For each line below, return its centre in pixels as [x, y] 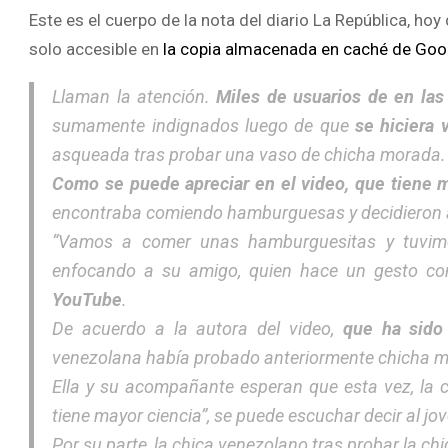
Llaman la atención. [134, 96]
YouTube [87, 299]
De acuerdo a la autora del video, [197, 328]
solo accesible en [96, 48]
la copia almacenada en [253, 48]
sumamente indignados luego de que [203, 125]
